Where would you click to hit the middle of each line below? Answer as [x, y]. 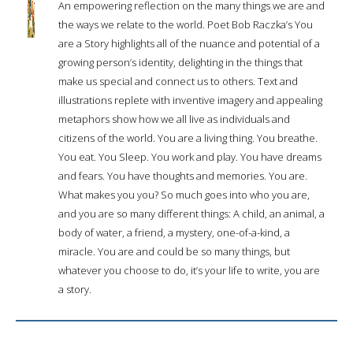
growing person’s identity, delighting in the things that [180, 62]
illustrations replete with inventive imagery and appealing [190, 100]
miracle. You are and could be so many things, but [174, 251]
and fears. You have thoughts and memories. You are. [183, 175]
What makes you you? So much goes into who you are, [184, 194]
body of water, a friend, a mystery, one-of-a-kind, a [174, 232]
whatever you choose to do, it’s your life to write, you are [189, 270]
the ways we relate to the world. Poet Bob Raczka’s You [186, 24]
